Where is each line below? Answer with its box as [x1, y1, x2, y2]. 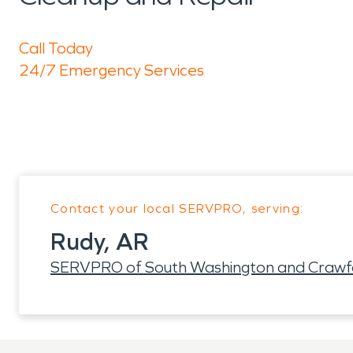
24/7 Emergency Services [19, 61, 204, 80]
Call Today [19, 39, 93, 58]
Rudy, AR [50, 228, 149, 256]
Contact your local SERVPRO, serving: [50, 201, 304, 216]
